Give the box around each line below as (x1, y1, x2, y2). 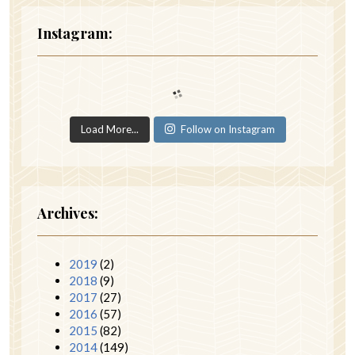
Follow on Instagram (180, 122, 275, 136)
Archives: (37, 203, 98, 223)
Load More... (80, 122, 139, 136)
